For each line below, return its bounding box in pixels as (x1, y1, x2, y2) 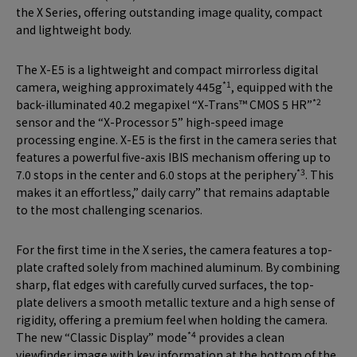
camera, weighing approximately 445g (16, 79, 222, 96)
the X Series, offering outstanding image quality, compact (16, 4, 323, 21)
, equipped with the (231, 79, 333, 96)
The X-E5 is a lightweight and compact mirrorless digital (16, 61, 318, 78)
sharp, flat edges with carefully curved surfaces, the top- (16, 277, 314, 293)
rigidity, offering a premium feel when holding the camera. (16, 312, 328, 328)
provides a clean (196, 329, 284, 346)
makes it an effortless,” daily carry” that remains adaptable (16, 184, 330, 201)
